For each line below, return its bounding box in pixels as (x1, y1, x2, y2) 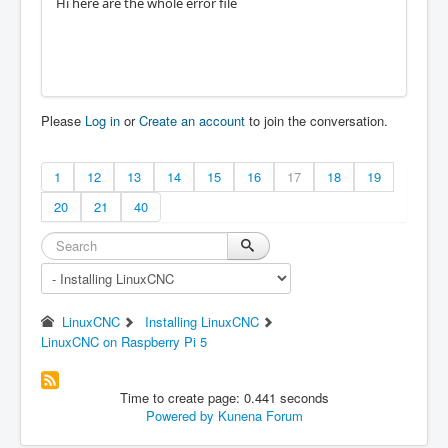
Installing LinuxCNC (144, 312, 259, 331)
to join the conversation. (245, 111, 388, 130)
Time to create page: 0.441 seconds (119, 388, 329, 407)
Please (41, 111, 85, 130)
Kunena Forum (217, 406, 303, 425)
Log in (85, 111, 120, 130)
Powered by (145, 406, 214, 425)
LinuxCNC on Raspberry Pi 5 (41, 332, 207, 351)
